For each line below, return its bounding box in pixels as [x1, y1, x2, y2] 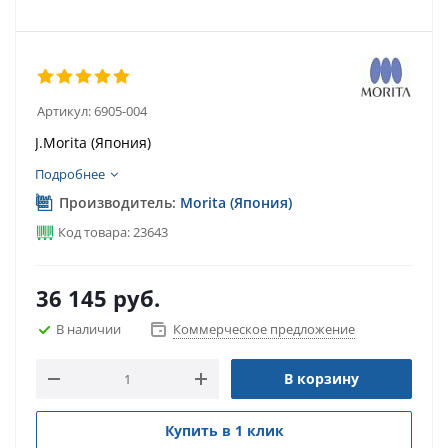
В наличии [56, 319, 121, 338]
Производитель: [55, 193, 180, 212]
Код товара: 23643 [55, 223, 168, 241]
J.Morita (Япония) [35, 133, 151, 152]
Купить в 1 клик [164, 421, 284, 440]
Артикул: [37, 102, 91, 120]
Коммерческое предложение [173, 320, 355, 338]
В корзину [284, 369, 359, 388]
